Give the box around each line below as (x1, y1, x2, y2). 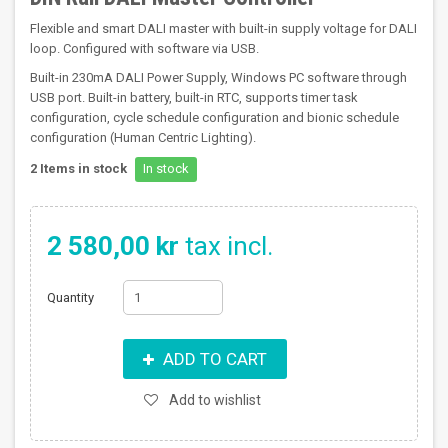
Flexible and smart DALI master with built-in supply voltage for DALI (30, 21, 417, 36)
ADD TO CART (158, 349, 267, 369)
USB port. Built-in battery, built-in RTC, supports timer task (30, 90, 358, 105)
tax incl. (178, 231, 273, 261)
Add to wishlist (166, 392, 262, 408)
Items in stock (40, 161, 127, 176)
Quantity (46, 290, 94, 305)
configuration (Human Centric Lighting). (30, 130, 256, 145)
